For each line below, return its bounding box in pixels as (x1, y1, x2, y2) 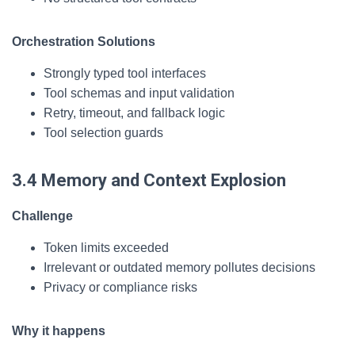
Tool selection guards (44, 126, 166, 139)
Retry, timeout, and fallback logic (44, 106, 225, 120)
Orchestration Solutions (12, 35, 155, 48)
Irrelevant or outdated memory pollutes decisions (44, 261, 315, 274)
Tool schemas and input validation (44, 86, 235, 100)
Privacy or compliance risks (44, 281, 197, 294)
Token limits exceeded (44, 241, 169, 254)
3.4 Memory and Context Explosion (12, 170, 286, 190)
